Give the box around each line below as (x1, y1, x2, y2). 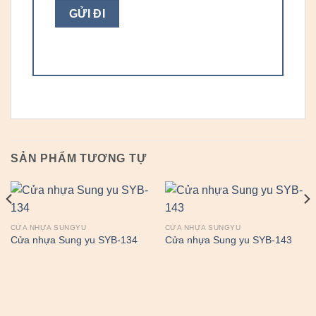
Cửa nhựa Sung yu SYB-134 (10, 235, 138, 246)
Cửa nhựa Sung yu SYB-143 (164, 235, 292, 246)
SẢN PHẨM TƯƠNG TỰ (11, 152, 147, 164)
